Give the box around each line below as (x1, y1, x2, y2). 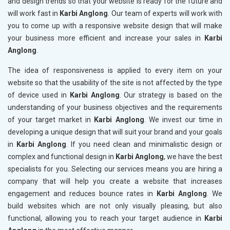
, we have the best (164, 152, 222, 161)
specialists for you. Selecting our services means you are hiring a (8, 165, 222, 174)
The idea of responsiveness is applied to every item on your (8, 66, 222, 75)
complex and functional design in (8, 152, 116, 161)
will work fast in (8, 9, 60, 18)
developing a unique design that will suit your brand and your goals (8, 128, 222, 137)
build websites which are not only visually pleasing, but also (8, 202, 222, 210)
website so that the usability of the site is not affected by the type (8, 79, 222, 87)
